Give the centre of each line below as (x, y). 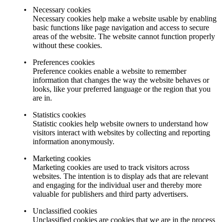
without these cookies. (67, 45)
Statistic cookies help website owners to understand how (121, 123)
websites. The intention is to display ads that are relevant (120, 176)
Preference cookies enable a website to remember (110, 71)
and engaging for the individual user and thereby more (117, 185)
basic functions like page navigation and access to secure (121, 27)
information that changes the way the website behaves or (121, 80)
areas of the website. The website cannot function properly (124, 36)
